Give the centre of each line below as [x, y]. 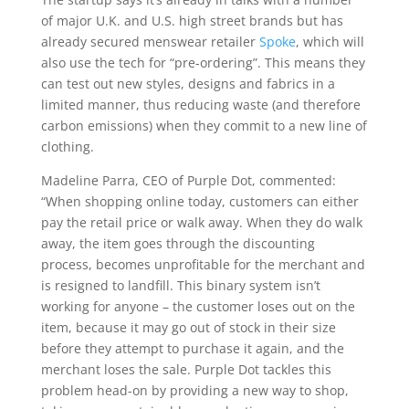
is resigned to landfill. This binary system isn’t [180, 285]
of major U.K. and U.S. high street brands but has [192, 21]
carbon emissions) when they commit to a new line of [204, 126]
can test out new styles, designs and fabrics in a [188, 84]
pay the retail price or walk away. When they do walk [201, 222]
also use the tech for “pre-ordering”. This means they [203, 63]
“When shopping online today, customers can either [199, 201]
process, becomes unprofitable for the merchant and [203, 264]
